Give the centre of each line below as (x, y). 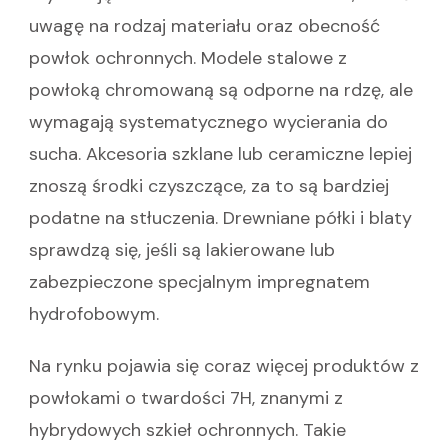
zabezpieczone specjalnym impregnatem (199, 281)
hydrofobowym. (94, 313)
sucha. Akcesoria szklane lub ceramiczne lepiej (220, 153)
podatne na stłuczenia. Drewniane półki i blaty (220, 217)
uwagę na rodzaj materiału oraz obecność (204, 25)
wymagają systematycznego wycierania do (208, 121)
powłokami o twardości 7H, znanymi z (186, 397)
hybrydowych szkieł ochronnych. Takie (187, 429)
